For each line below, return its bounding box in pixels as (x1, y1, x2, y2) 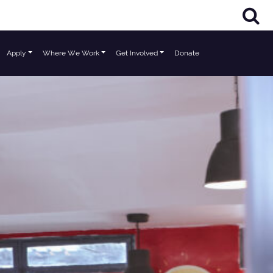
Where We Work (43, 49, 99, 57)
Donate (174, 49, 199, 57)
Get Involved (116, 49, 158, 57)
